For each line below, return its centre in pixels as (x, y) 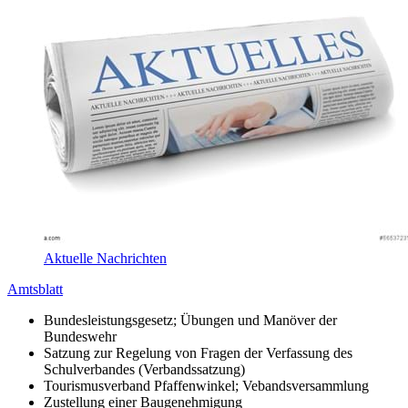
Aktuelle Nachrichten (105, 259)
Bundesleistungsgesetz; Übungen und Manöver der (190, 321)
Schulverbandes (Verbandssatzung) (144, 370)
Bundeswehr (80, 337)
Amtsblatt (35, 290)
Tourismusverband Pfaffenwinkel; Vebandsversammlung (206, 386)
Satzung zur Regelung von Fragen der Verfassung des (198, 353)
